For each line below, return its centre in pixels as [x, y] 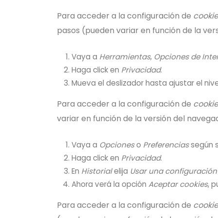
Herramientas [125, 57]
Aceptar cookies [178, 184]
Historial [97, 171]
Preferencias [166, 145]
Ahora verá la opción [110, 184]
